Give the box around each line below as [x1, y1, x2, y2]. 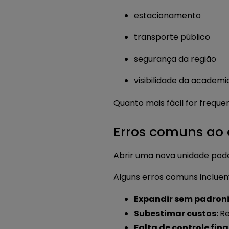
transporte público [134, 31, 210, 43]
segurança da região [134, 53, 216, 65]
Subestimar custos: [134, 207, 220, 219]
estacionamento [134, 10, 201, 22]
